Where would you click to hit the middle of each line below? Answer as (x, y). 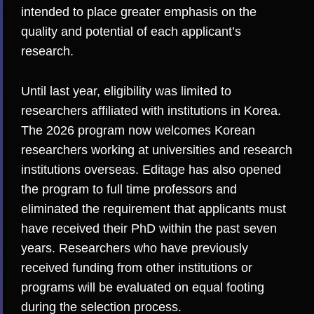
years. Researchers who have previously (135, 248)
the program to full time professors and (129, 190)
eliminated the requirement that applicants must (153, 209)
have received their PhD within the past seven (149, 229)
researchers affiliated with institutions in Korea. (151, 111)
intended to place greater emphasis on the (139, 12)
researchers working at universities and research (157, 150)
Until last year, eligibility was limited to (126, 91)
